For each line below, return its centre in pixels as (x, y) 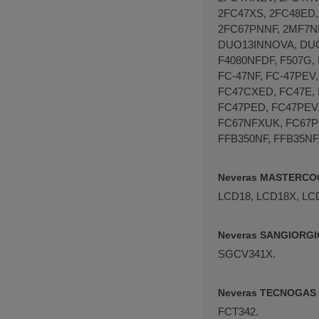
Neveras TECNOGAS (267, 292)
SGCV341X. (247, 253)
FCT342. (238, 311)
